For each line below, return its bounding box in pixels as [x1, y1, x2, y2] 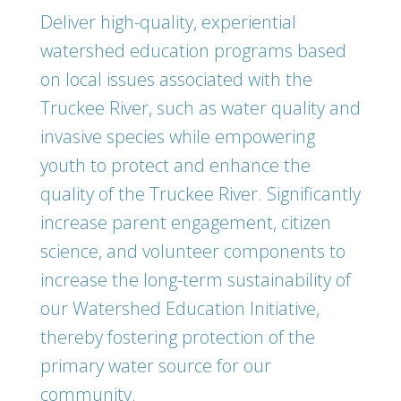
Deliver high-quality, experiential [40, 10, 296, 34]
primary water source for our [40, 354, 271, 378]
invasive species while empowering [40, 124, 315, 149]
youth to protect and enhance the [40, 153, 311, 177]
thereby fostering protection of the [40, 325, 315, 349]
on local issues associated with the [40, 67, 312, 91]
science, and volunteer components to [40, 239, 346, 263]
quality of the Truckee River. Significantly [40, 182, 361, 206]
